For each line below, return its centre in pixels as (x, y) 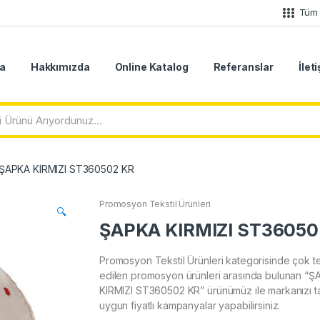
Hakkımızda (60, 66)
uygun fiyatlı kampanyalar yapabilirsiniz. (190, 305)
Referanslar (244, 66)
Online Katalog (151, 66)
